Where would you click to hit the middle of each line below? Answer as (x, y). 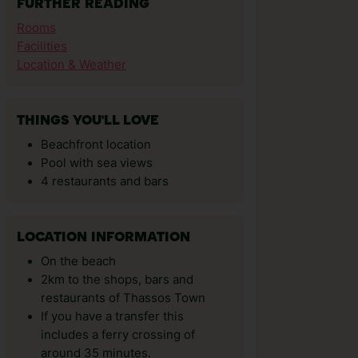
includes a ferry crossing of (118, 335)
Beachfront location (96, 145)
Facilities (42, 46)
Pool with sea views (97, 163)
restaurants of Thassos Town (123, 298)
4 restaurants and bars (105, 181)
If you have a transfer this (112, 316)
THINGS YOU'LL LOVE (88, 121)
